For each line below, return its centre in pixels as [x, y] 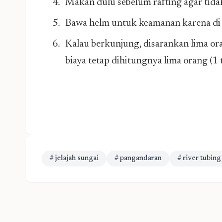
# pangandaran [138, 159]
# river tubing [199, 159]
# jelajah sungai [74, 159]
